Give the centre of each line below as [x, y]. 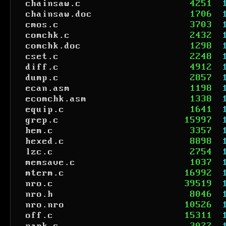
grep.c [42, 120]
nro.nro [45, 205]
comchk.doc [53, 46]
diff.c [42, 67]
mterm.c [45, 173]
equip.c [45, 109]
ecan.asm [48, 88]
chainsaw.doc [59, 14]
